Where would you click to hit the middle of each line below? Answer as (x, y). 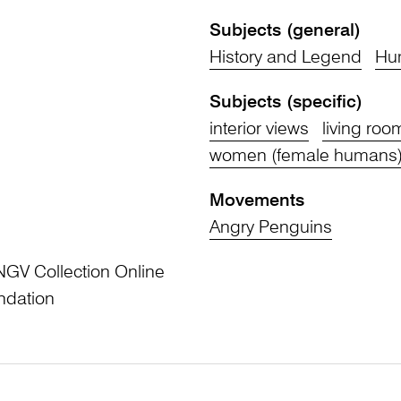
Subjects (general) (285, 31)
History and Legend (286, 58)
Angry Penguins (271, 228)
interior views (259, 129)
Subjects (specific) (286, 102)
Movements (257, 201)
